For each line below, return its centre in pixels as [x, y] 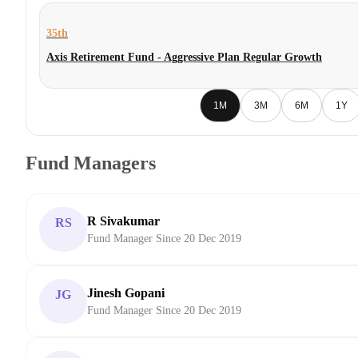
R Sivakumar [123, 221]
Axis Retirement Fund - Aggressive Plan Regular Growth [184, 58]
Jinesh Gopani [126, 293]
